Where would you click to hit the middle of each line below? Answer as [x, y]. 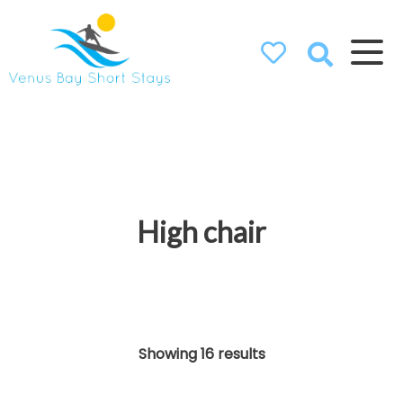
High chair [201, 231]
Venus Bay [90, 103]
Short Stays [90, 129]
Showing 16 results [201, 354]
